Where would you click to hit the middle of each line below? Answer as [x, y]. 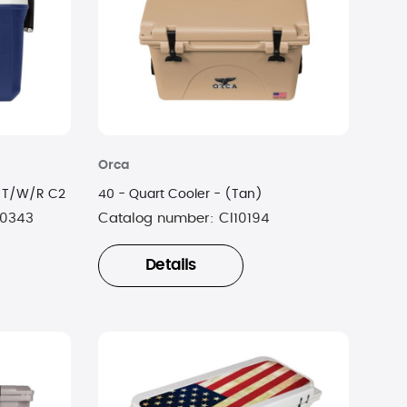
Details [171, 266]
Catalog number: [158, 219]
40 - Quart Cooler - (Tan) [180, 195]
